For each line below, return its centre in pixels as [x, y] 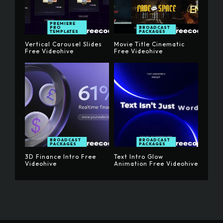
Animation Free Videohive [156, 164]
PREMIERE [62, 24]
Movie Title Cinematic [149, 44]
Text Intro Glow [139, 157]
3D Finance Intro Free [60, 157]
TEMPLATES [64, 32]
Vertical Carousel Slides [63, 44]
